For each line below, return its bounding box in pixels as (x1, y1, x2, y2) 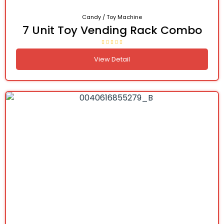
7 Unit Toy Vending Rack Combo (22, 22, 202, 38)
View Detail (94, 54, 130, 64)
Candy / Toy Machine (82, 13, 142, 21)
